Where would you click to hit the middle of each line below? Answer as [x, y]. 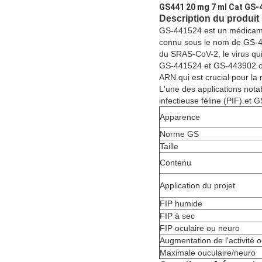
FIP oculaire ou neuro [200, 228]
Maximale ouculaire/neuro [208, 253]
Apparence [180, 117]
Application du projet [197, 186]
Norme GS [179, 134]
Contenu [175, 163]
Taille [169, 146]
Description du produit [209, 19]
